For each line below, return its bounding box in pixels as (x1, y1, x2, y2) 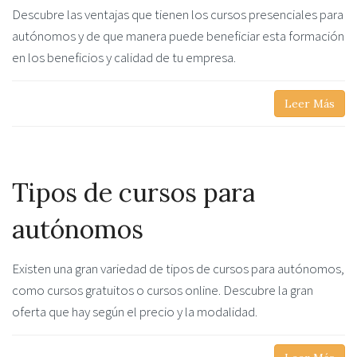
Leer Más (284, 96, 335, 112)
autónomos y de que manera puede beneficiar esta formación (12, 26, 344, 45)
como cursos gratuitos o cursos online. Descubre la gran (12, 281, 313, 300)
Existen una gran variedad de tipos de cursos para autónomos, (12, 260, 344, 278)
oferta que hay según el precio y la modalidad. (12, 303, 257, 321)
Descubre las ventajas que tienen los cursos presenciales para (12, 5, 343, 23)
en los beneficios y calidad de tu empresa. (12, 48, 236, 66)
